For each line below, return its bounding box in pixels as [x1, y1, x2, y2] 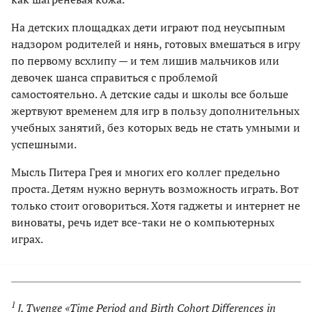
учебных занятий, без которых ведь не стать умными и [11, 120, 300, 136]
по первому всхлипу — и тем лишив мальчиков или [11, 53, 279, 69]
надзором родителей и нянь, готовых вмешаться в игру [11, 36, 300, 52]
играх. [11, 231, 43, 247]
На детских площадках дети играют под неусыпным [11, 19, 286, 36]
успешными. [11, 136, 77, 153]
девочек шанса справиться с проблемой [11, 70, 218, 86]
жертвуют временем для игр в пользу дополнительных [11, 103, 299, 119]
